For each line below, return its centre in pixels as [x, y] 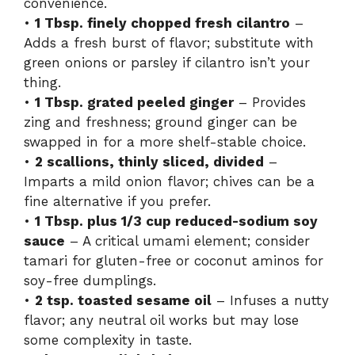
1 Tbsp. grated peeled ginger [134, 102]
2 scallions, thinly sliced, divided [149, 161]
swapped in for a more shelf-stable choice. [165, 141]
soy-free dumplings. [90, 280]
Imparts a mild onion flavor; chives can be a [169, 181]
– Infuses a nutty [270, 300]
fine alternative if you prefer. [117, 201]
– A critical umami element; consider [187, 240]
